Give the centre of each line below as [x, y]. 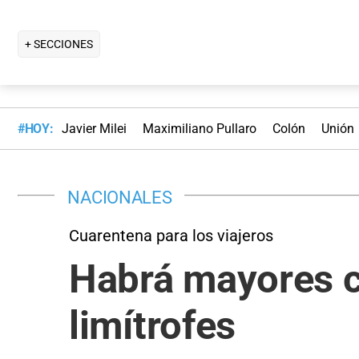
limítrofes [152, 325]
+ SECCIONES [59, 44]
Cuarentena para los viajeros [171, 235]
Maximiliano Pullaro [199, 129]
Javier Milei [94, 129]
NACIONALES [120, 197]
